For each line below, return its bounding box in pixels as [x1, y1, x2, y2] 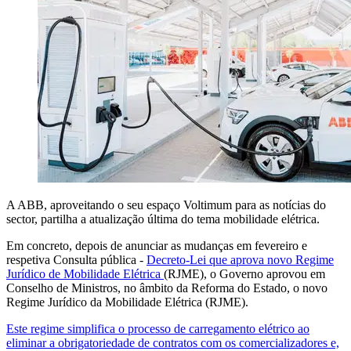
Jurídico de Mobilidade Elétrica [6, 267, 164, 281]
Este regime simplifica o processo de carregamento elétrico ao [6, 322, 309, 336]
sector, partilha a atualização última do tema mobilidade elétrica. [6, 212, 320, 226]
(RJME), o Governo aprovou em [164, 267, 325, 281]
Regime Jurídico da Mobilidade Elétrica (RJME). [6, 295, 248, 309]
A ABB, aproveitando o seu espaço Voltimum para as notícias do [6, 198, 326, 212]
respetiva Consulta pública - [6, 253, 147, 267]
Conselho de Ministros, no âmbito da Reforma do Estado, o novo [6, 281, 327, 295]
